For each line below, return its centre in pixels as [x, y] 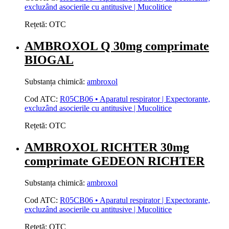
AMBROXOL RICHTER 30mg [107, 147]
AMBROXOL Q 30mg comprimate [117, 46]
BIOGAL [49, 60]
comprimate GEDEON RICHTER [114, 161]
